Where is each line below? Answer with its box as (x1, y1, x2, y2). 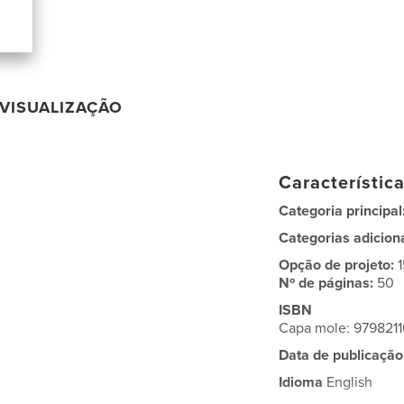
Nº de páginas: (279, 273, 378, 292)
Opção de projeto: (279, 255, 399, 274)
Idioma (279, 372, 324, 391)
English (323, 372, 373, 391)
